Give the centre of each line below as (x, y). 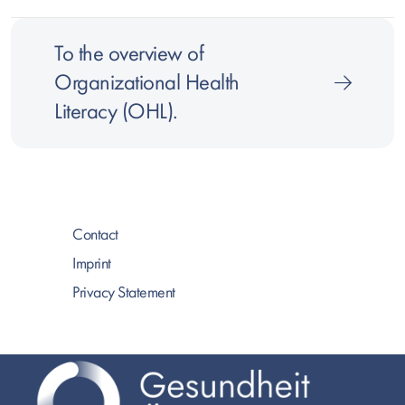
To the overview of (129, 54)
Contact (95, 235)
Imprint (92, 264)
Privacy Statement (124, 292)
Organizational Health (147, 83)
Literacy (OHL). (116, 112)
